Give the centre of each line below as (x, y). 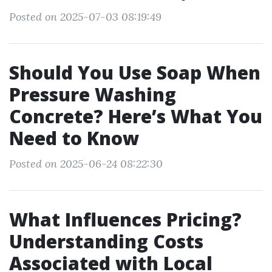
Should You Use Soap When (135, 73)
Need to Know (74, 138)
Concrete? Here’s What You (136, 116)
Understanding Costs (106, 241)
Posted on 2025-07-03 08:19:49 (85, 17)
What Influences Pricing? (125, 219)
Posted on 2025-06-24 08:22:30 (86, 164)
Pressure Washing (93, 94)
